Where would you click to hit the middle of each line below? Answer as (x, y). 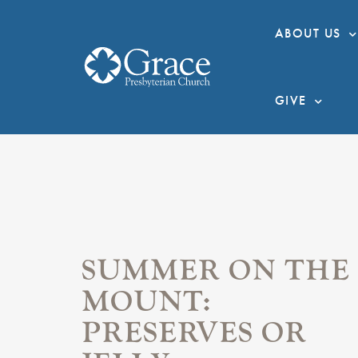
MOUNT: (146, 302)
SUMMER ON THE (216, 270)
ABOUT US (308, 33)
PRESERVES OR (194, 333)
